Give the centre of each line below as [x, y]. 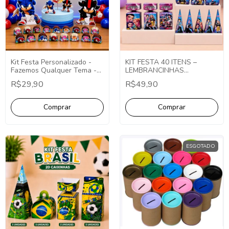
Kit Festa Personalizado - [51, 62]
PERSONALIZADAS [156, 78]
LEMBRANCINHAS [155, 70]
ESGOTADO [201, 146]
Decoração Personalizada [52, 78]
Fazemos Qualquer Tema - [54, 70]
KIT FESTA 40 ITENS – [161, 62]
